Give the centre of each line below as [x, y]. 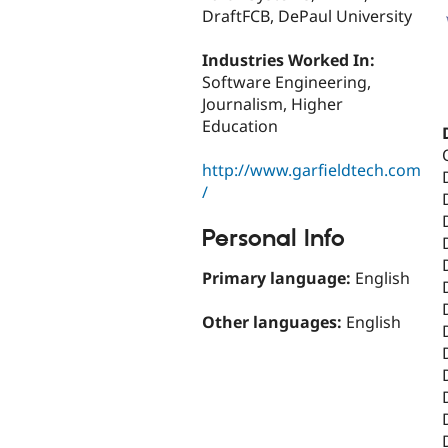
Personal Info [273, 239]
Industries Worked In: [290, 60]
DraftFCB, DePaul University [307, 16]
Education [240, 126]
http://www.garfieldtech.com [311, 170]
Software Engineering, [286, 82]
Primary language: [278, 277]
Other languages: [274, 322]
